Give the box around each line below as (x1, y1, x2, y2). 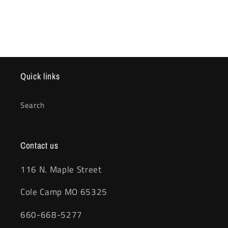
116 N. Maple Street (20, 162, 102, 176)
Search (20, 99, 45, 111)
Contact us (20, 139, 59, 151)
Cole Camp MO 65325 (20, 185, 107, 198)
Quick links (20, 70, 60, 82)
